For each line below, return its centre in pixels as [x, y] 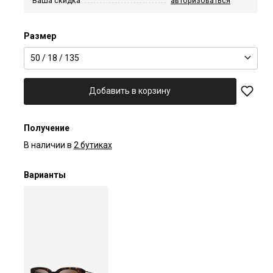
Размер [40, 36]
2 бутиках [93, 145]
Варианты [44, 175]
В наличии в [48, 145]
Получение [46, 128]
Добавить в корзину [130, 91]
